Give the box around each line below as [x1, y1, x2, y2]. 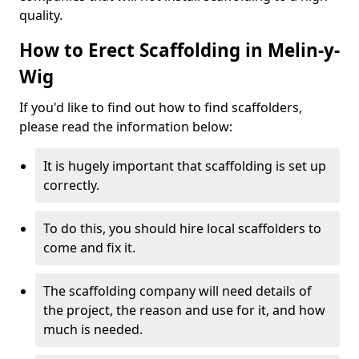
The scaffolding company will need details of [43, 282, 312, 300]
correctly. [43, 176, 99, 194]
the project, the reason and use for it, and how [43, 301, 325, 319]
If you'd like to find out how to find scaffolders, [19, 99, 302, 116]
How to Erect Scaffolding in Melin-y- [19, 38, 340, 63]
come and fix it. [43, 239, 135, 256]
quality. [19, 6, 63, 24]
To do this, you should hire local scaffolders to [43, 220, 321, 237]
